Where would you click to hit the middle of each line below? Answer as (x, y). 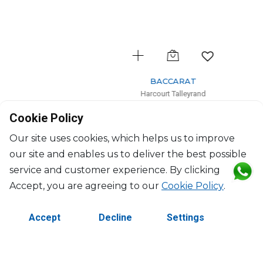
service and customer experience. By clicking (115, 170)
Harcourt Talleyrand (132, 94)
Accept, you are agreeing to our (85, 186)
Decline (115, 218)
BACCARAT (132, 81)
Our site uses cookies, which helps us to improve (122, 138)
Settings (186, 218)
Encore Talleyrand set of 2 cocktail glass (132, 109)
